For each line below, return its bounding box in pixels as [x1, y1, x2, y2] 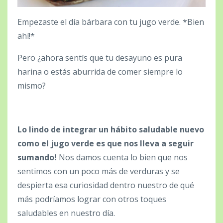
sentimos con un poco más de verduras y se [17, 165, 180, 177]
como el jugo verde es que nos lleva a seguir [17, 137, 194, 149]
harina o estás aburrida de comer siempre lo [17, 66, 183, 77]
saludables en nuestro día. [17, 207, 115, 219]
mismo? [17, 80, 46, 91]
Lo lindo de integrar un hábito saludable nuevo [17, 123, 204, 135]
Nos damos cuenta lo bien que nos [57, 151, 188, 163]
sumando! [17, 151, 57, 163]
